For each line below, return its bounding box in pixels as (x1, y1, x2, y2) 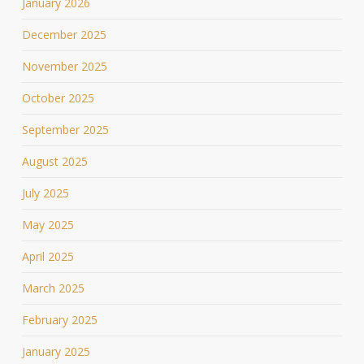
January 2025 (21, 343, 90, 359)
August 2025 (21, 153, 88, 169)
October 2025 (21, 89, 94, 106)
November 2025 (21, 58, 107, 74)
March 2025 (21, 279, 84, 296)
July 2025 (21, 184, 69, 201)
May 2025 (21, 216, 74, 232)
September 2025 (21, 121, 109, 137)
